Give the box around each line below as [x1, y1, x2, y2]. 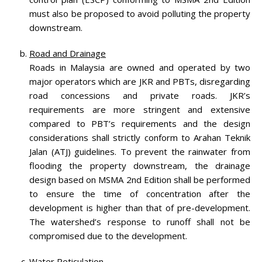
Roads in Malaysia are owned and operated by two [29, 61, 250, 73]
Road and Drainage [29, 47, 106, 59]
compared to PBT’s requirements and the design [29, 117, 250, 129]
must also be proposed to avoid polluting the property [29, 7, 250, 19]
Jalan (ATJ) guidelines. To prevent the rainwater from [29, 145, 250, 157]
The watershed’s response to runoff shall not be [29, 215, 250, 227]
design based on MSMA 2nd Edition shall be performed [29, 173, 250, 185]
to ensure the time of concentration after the [29, 187, 250, 199]
